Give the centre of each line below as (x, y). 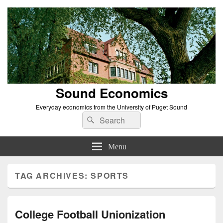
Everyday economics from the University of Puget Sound (111, 107)
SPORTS (110, 175)
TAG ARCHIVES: (53, 175)
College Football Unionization (90, 214)
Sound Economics (111, 93)
